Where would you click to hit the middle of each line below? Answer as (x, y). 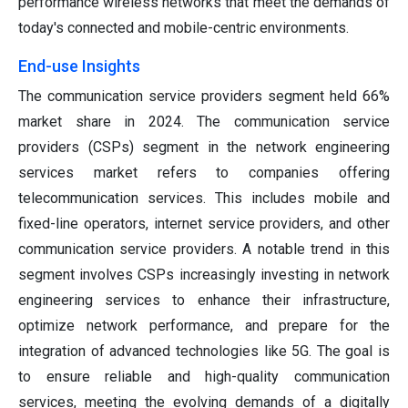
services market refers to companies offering (204, 172)
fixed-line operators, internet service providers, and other (204, 223)
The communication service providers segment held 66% (204, 96)
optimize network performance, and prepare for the (204, 325)
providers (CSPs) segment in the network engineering (204, 147)
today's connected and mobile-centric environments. (184, 27)
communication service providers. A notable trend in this (204, 249)
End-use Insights (79, 66)
